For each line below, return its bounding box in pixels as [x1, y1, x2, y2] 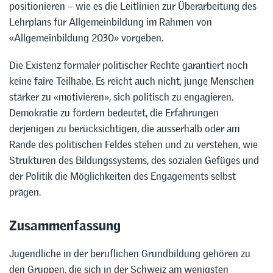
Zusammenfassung [9, 211, 121, 235]
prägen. [9, 185, 41, 199]
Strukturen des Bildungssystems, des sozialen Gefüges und [9, 153, 259, 167]
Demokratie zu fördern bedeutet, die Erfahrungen [9, 105, 219, 119]
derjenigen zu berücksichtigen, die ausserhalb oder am [9, 121, 239, 135]
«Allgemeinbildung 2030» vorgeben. [9, 30, 163, 44]
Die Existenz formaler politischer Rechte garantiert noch [9, 58, 248, 72]
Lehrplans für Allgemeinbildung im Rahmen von [9, 15, 212, 29]
